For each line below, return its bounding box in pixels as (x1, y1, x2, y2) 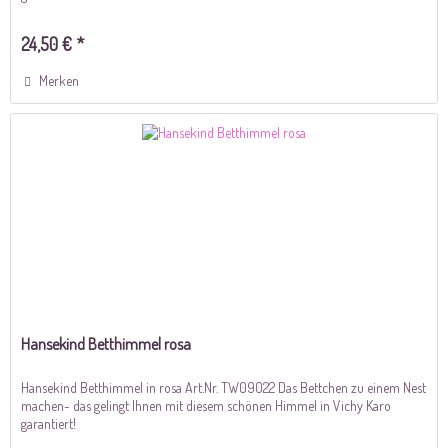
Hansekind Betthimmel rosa (21, 333, 192, 354)
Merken (39, 72, 80, 90)
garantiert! (21, 414, 77, 432)
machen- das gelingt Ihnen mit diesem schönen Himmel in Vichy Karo (21, 396, 392, 414)
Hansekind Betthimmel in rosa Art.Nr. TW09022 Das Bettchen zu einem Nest (21, 378, 427, 396)
